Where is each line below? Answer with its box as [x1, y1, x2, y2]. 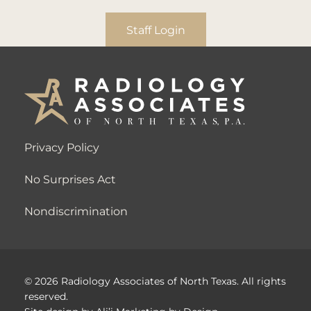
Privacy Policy [24, 140, 99, 155]
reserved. [24, 289, 68, 303]
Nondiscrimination [24, 203, 128, 219]
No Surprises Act [24, 171, 116, 187]
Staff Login [126, 22, 185, 37]
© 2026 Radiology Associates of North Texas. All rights [24, 274, 286, 288]
